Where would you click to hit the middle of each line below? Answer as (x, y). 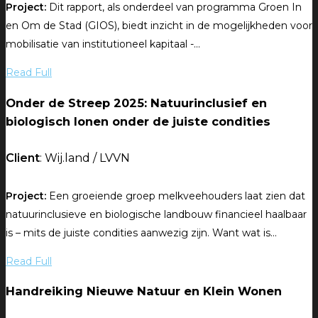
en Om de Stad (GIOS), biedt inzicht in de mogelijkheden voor (159, 26)
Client (23, 158)
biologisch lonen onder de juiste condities (138, 121)
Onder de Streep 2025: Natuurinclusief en (136, 103)
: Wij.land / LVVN (85, 158)
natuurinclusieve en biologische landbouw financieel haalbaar (156, 214)
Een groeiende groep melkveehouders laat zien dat (176, 196)
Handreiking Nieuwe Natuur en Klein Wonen (144, 291)
